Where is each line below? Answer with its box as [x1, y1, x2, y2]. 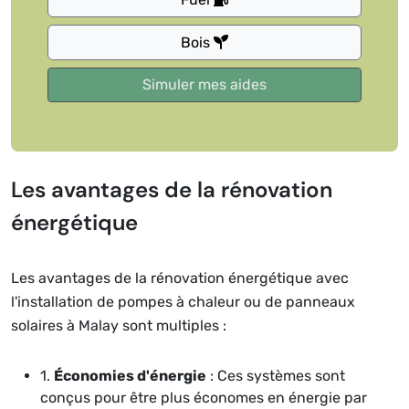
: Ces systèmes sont [206, 367, 345, 384]
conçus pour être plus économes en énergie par [40, 389, 367, 406]
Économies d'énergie [54, 367, 206, 384]
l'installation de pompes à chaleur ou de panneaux [11, 293, 355, 310]
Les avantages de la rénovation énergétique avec [11, 269, 349, 287]
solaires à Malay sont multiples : [11, 317, 226, 334]
